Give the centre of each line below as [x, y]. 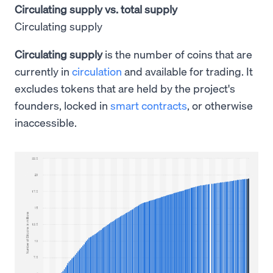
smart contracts [149, 105]
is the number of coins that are [177, 54]
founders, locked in [62, 105]
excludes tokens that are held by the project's [125, 88]
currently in [43, 71]
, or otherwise [220, 105]
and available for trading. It [187, 71]
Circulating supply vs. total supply [96, 9]
